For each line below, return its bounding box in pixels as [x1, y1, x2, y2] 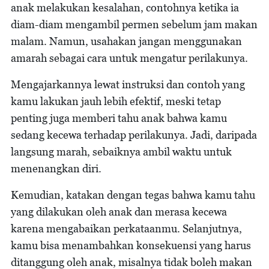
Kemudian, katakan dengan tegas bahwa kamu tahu [11, 189, 255, 202]
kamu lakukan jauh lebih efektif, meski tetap [11, 95, 221, 108]
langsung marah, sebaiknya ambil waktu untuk [11, 145, 232, 159]
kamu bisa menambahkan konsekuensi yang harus [11, 239, 251, 252]
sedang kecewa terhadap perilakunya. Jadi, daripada [11, 128, 257, 142]
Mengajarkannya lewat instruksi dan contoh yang [11, 78, 245, 91]
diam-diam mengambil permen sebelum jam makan [11, 18, 258, 31]
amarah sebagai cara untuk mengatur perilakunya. [11, 52, 248, 65]
